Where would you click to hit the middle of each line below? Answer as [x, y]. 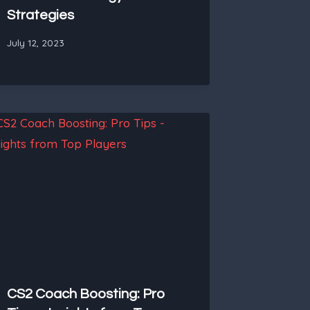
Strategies [41, 16]
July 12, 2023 [36, 43]
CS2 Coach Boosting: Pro [86, 294]
